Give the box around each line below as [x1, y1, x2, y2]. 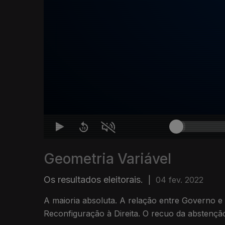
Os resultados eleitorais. [44, 174, 143, 185]
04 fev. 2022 [156, 175, 203, 185]
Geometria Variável [44, 150, 171, 168]
